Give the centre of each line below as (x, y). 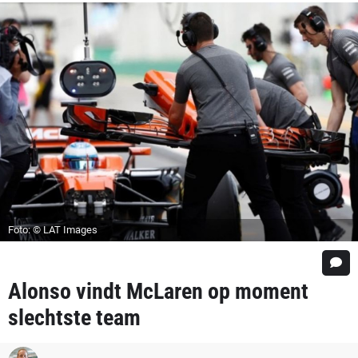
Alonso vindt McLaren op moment (158, 291)
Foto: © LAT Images (53, 229)
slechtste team (74, 317)
